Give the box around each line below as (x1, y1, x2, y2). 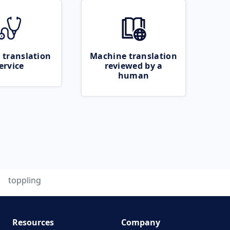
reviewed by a (104, 60, 163, 71)
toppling (8, 175, 41, 186)
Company (121, 217, 160, 228)
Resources (12, 217, 54, 228)
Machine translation (90, 50, 177, 62)
